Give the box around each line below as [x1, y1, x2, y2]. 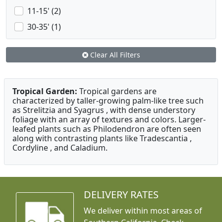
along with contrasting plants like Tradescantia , [12, 133, 192, 144]
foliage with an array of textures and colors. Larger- [12, 114, 206, 125]
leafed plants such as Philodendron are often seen [12, 123, 201, 135]
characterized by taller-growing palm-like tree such [12, 95, 204, 107]
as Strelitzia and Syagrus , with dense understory [12, 105, 195, 116]
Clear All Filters [88, 50, 140, 60]
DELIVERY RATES [84, 188, 159, 202]
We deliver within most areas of [84, 205, 203, 217]
